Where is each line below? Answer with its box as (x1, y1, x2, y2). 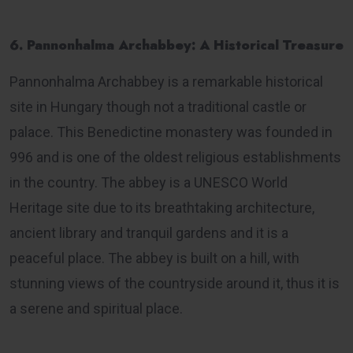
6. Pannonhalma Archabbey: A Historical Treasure (9, 35, 344, 54)
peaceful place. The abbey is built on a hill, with (9, 249, 299, 266)
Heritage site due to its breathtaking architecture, (9, 199, 314, 216)
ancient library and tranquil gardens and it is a (9, 224, 288, 241)
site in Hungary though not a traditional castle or (9, 98, 307, 115)
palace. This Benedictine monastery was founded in (9, 123, 333, 140)
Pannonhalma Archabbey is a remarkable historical (9, 72, 323, 90)
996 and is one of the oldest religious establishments (9, 148, 341, 165)
